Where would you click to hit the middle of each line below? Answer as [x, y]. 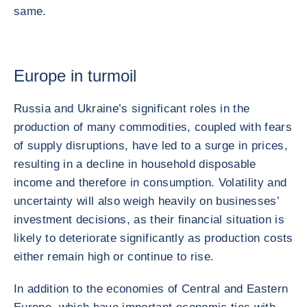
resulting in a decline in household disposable [135, 164]
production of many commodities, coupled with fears [153, 127]
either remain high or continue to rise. [114, 257]
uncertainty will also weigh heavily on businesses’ [146, 201]
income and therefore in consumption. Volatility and [150, 183]
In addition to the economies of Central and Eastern [151, 289]
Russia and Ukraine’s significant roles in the [132, 109]
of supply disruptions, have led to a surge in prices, [151, 146]
